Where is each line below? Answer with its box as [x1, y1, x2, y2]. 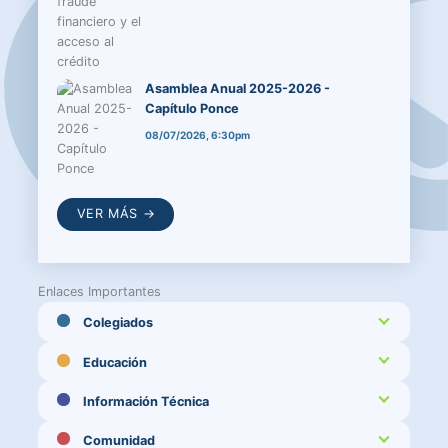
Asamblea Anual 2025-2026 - [144, 80, 330, 96]
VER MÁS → [76, 206, 156, 222]
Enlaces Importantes [38, 283, 162, 299]
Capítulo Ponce [144, 100, 239, 116]
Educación [82, 354, 147, 370]
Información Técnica [82, 393, 209, 409]
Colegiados [82, 315, 153, 331]
